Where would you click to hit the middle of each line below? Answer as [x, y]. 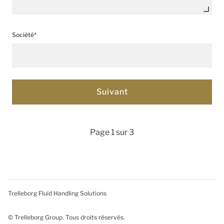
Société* [24, 35]
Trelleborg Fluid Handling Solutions [57, 193]
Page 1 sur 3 [112, 132]
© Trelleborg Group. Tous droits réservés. [66, 217]
